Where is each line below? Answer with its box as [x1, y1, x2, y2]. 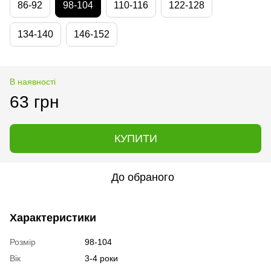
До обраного [111, 171, 174, 184]
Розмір [10, 237, 36, 247]
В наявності [10, 77, 56, 87]
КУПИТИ [114, 132, 157, 145]
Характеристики [10, 212, 96, 224]
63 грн [10, 93, 59, 112]
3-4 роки [85, 253, 118, 264]
